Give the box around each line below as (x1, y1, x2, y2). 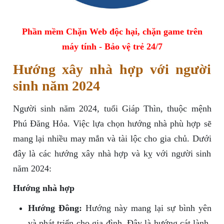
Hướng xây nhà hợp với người (12, 61, 211, 77)
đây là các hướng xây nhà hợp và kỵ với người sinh (12, 148, 211, 159)
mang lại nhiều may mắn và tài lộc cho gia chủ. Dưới (12, 133, 211, 144)
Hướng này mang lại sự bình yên (81, 203, 211, 213)
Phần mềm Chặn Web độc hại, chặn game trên (21, 26, 202, 37)
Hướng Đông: (27, 203, 82, 213)
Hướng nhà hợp (12, 183, 74, 193)
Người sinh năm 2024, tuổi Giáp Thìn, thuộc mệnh (12, 103, 211, 114)
